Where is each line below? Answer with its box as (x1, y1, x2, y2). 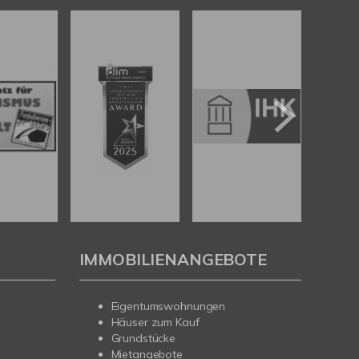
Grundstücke (111, 331, 176, 346)
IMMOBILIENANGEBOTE (79, 249, 267, 270)
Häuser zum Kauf (111, 315, 200, 330)
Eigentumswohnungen (111, 299, 226, 314)
